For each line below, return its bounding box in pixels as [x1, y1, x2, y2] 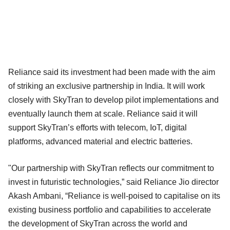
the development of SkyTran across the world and [8, 219, 187, 228]
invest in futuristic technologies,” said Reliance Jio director [8, 177, 219, 186]
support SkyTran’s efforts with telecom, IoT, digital [8, 123, 187, 132]
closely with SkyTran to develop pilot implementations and [8, 95, 219, 104]
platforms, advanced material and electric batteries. [8, 137, 193, 146]
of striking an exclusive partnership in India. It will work [8, 81, 205, 90]
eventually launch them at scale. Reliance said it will [8, 109, 198, 118]
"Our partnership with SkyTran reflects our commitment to [8, 163, 214, 172]
